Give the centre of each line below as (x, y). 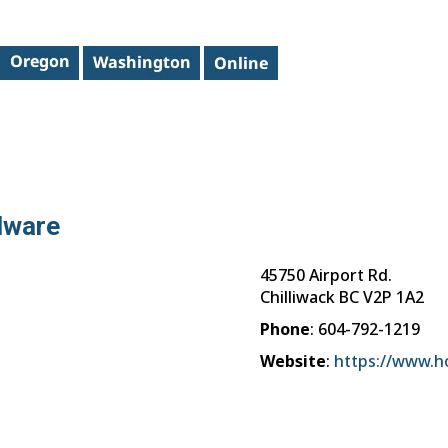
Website (293, 360)
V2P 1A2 (393, 296)
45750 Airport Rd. (326, 274)
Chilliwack (297, 296)
